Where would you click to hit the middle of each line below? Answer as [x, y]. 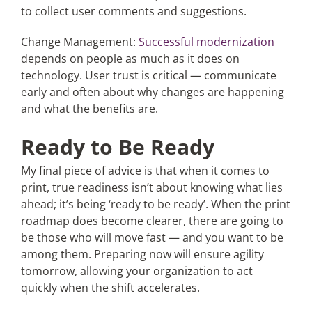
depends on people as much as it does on [130, 58]
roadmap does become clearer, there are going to [152, 221]
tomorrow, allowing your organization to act [136, 271]
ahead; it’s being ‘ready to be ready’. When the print [155, 204]
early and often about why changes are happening [152, 92]
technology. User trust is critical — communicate [148, 75]
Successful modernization [206, 42]
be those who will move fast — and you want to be [152, 237]
